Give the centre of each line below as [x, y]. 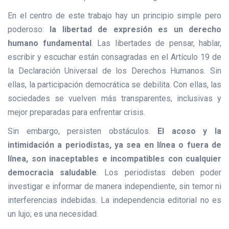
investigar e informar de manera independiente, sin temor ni [114, 187]
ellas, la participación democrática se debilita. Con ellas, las [114, 85]
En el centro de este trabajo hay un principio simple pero [114, 16]
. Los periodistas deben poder [159, 173]
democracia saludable [52, 173]
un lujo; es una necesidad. [53, 214]
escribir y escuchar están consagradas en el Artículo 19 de [114, 57]
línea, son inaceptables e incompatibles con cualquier [114, 159]
